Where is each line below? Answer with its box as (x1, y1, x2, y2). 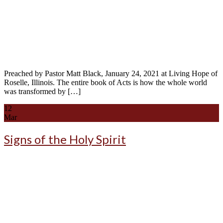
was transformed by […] (4, 87, 81, 96)
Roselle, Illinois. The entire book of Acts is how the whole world (4, 78, 207, 87)
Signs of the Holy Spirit (4, 132, 126, 147)
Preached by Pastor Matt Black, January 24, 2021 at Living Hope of (4, 69, 218, 78)
